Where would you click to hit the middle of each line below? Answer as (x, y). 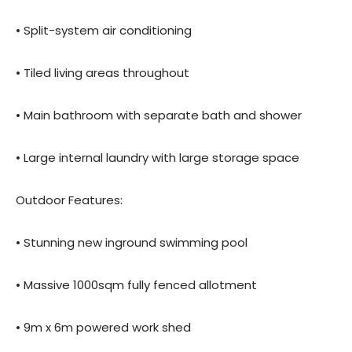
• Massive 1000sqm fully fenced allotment (136, 285)
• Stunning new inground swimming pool (132, 243)
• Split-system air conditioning (104, 31)
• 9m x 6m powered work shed (103, 328)
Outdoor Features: (69, 200)
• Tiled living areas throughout (103, 73)
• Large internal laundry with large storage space (158, 158)
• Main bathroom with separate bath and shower (159, 115)
